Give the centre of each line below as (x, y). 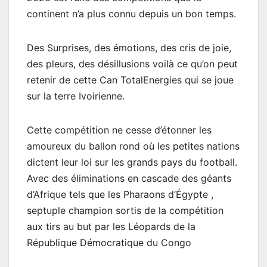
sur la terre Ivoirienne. (76, 96)
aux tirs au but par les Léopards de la (111, 226)
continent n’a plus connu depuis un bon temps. (131, 13)
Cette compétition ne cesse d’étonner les (119, 130)
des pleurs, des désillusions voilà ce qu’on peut (132, 63)
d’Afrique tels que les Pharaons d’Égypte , (120, 194)
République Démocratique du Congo (109, 242)
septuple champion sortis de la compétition (125, 210)
